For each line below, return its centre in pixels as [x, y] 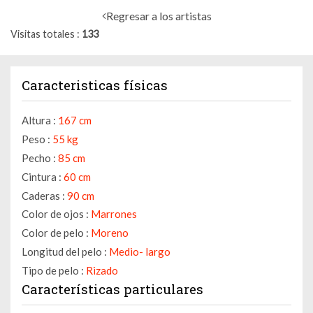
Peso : [36, 139]
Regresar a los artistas [159, 15]
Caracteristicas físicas [95, 85]
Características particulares [112, 289]
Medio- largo [140, 252]
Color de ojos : [55, 214]
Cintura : [42, 176]
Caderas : [43, 195]
